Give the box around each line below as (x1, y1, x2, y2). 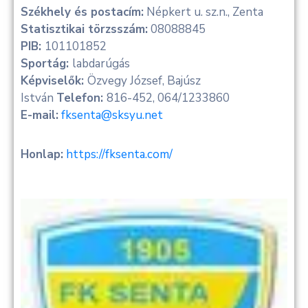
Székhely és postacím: (21, 4, 144, 20)
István (21, 90, 56, 106)
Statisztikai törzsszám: (21, 21, 148, 37)
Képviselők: (21, 73, 87, 89)
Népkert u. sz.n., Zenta (144, 4, 263, 20)
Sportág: (21, 56, 72, 71)
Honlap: (21, 146, 63, 162)
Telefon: (56, 90, 107, 106)
